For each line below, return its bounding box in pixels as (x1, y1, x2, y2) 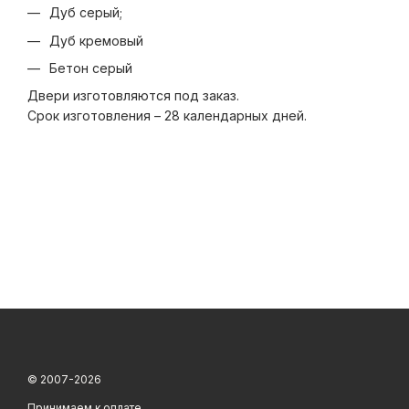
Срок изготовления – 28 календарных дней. (27, 108, 307, 124)
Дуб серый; (49, 5, 122, 21)
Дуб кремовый (49, 32, 143, 48)
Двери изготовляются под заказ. (27, 88, 239, 104)
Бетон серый (49, 60, 132, 77)
